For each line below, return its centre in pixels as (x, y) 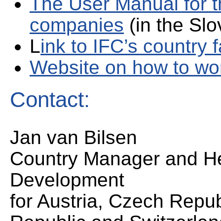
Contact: (50, 100)
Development (67, 180)
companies (77, 25)
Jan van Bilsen (74, 137)
